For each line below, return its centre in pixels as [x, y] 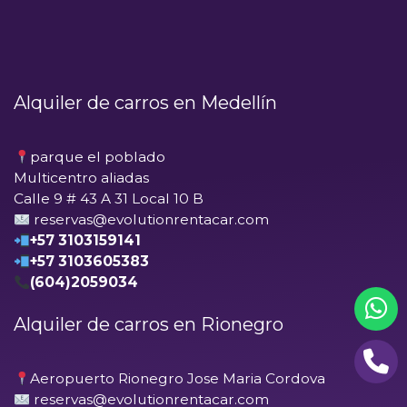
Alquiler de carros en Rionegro [149, 324]
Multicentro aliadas [81, 178]
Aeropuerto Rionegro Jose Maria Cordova [177, 379]
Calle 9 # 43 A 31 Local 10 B [109, 199]
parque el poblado [97, 157]
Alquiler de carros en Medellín [145, 103]
